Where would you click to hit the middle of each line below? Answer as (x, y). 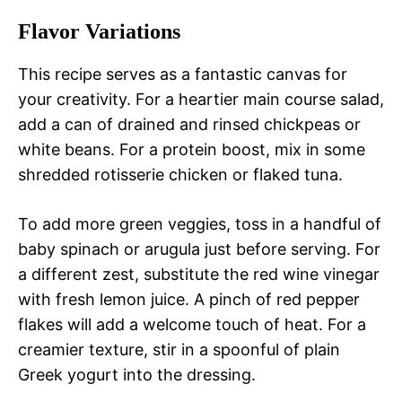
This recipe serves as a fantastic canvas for (183, 74)
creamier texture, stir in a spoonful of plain (179, 350)
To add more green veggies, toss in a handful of (200, 224)
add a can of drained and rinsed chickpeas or (189, 125)
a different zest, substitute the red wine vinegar (199, 275)
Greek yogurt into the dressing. (137, 375)
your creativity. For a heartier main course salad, (201, 100)
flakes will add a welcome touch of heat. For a (192, 325)
